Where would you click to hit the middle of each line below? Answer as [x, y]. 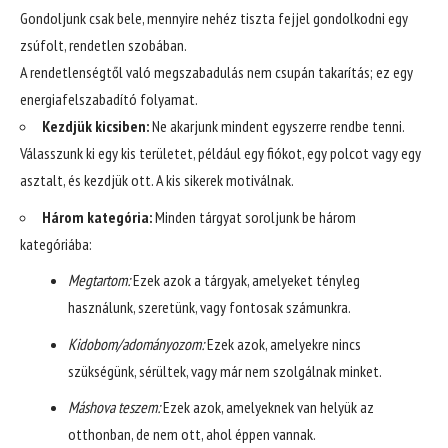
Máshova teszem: [113, 407]
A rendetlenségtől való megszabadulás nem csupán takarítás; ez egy [216, 72]
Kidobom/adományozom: [135, 343]
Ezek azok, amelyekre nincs [282, 343]
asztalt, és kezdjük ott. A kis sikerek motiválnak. [157, 180]
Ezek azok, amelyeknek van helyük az [266, 407]
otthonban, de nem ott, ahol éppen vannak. [191, 434]
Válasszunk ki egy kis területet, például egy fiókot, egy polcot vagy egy [220, 153]
